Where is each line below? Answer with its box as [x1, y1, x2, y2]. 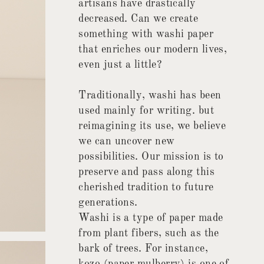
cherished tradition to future [78, 182, 214, 193]
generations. [78, 197, 138, 209]
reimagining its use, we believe [78, 121, 226, 132]
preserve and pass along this [78, 167, 215, 178]
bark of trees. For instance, [78, 243, 209, 255]
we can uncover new [78, 136, 175, 147]
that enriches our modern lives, [78, 44, 227, 55]
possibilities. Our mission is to [78, 151, 224, 163]
